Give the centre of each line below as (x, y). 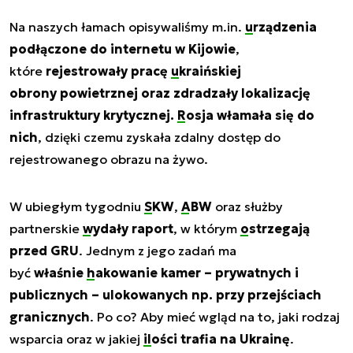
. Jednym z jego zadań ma (158, 250)
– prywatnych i (250, 272)
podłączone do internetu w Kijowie (123, 48)
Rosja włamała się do (246, 115)
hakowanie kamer (144, 272)
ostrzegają (275, 228)
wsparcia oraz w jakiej (76, 338)
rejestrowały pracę (108, 71)
